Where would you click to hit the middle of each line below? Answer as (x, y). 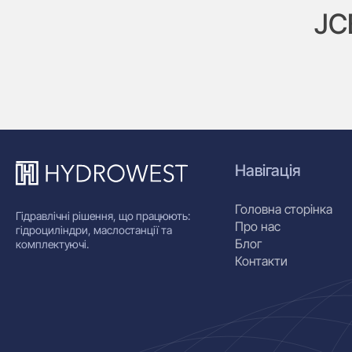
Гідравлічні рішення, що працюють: (103, 215)
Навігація (268, 170)
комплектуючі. (52, 244)
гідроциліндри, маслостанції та (94, 229)
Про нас (257, 226)
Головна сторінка (283, 209)
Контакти (261, 261)
